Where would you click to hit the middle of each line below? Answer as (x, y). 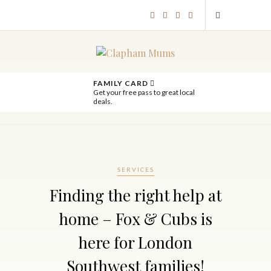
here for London (135, 242)
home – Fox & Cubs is (135, 219)
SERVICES (135, 169)
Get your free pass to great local (144, 92)
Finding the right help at (135, 195)
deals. (103, 101)
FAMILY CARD (121, 83)
